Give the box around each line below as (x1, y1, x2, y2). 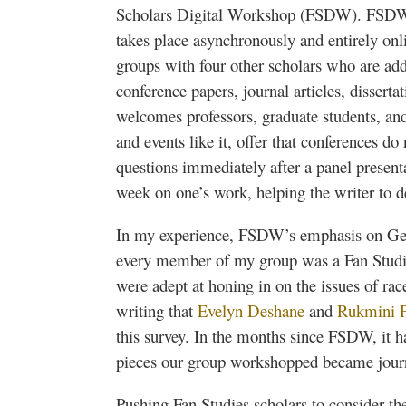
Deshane (247, 299, 304, 323)
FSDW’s (238, 223, 295, 246)
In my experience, (116, 223, 238, 246)
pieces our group (116, 350, 230, 373)
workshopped (230, 350, 318, 373)
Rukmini (337, 299, 395, 323)
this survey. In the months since (116, 324, 328, 348)
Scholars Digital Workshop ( (116, 3, 305, 26)
